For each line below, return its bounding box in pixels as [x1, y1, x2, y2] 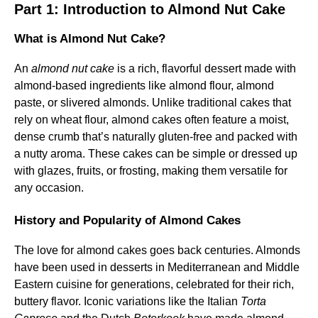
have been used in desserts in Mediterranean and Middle [14, 261, 300, 273]
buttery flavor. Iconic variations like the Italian [14, 295, 241, 307]
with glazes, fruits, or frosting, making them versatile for [14, 165, 287, 177]
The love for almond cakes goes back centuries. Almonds [14, 244, 300, 256]
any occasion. [14, 182, 84, 194]
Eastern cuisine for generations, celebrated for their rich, [14, 278, 294, 290]
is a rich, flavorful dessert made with [114, 62, 296, 75]
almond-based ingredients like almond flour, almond [14, 79, 274, 92]
